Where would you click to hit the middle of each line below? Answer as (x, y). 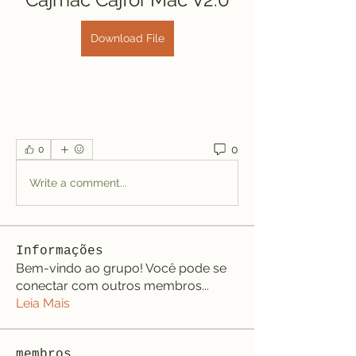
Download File (127, 38)
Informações (60, 251)
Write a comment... (78, 182)
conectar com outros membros (109, 286)
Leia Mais (43, 303)
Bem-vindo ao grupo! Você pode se (121, 268)
